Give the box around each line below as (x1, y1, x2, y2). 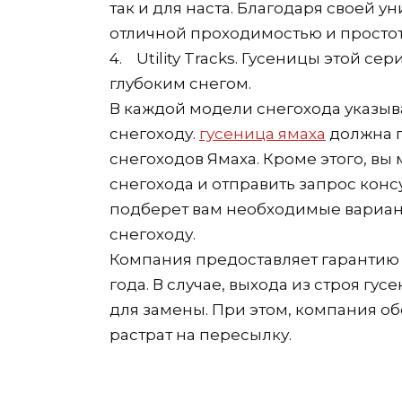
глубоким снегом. (109, 74, 251, 93)
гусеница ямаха (199, 125, 326, 144)
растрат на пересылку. (109, 326, 292, 345)
